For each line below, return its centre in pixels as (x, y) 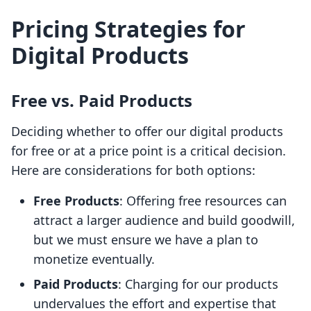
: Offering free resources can (203, 201)
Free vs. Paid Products (102, 101)
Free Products (76, 201)
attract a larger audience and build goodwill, (164, 220)
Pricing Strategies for (128, 29)
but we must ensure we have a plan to (146, 240)
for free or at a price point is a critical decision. (149, 151)
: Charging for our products (198, 284)
